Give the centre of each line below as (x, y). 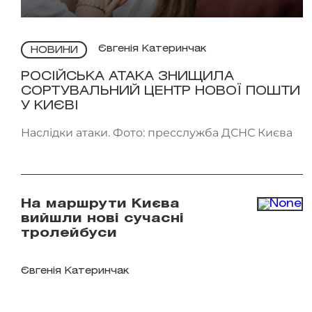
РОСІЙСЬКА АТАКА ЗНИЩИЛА (127, 76)
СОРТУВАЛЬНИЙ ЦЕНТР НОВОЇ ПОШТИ (161, 91)
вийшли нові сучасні (102, 218)
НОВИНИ (54, 50)
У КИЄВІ (50, 106)
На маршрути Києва (100, 204)
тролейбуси (69, 233)
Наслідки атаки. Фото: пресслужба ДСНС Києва (157, 132)
